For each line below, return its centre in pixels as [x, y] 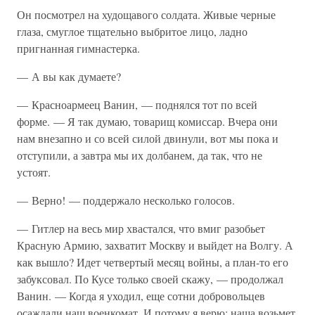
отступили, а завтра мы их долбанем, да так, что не [140, 155]
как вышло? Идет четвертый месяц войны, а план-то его [153, 262]
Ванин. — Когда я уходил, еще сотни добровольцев [141, 296]
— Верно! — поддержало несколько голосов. [126, 200]
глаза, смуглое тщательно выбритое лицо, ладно [132, 31]
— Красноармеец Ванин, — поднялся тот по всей [137, 104]
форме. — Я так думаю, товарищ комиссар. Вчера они [147, 121]
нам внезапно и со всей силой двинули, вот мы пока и [148, 138]
